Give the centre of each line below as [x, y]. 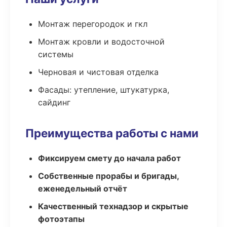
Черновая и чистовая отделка [98, 72]
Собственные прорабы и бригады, [108, 176]
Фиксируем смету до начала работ [109, 158]
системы [56, 54]
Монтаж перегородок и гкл [93, 24]
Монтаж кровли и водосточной [101, 42]
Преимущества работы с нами [112, 133]
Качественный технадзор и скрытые [113, 206]
